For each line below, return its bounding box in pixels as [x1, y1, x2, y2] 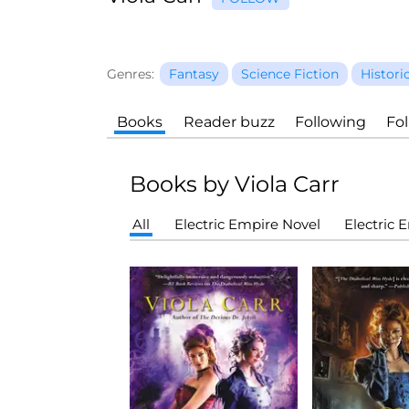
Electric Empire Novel [173, 215, 320, 233]
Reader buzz [183, 113, 275, 131]
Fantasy [169, 66, 219, 82]
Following [294, 113, 366, 131]
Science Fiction [241, 66, 339, 82]
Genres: [107, 66, 154, 82]
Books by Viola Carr [130, 171, 340, 197]
